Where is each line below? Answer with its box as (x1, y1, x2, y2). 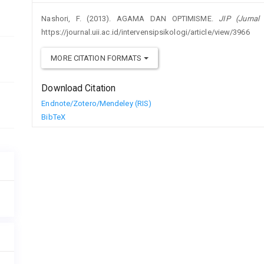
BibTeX (41, 112, 65, 121)
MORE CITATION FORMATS (51, 53, 144, 62)
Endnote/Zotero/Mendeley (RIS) (41, 98, 152, 108)
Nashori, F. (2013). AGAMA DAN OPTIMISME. (41, 14, 219, 23)
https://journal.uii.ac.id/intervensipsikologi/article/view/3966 (41, 27, 250, 37)
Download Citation (41, 82, 116, 94)
